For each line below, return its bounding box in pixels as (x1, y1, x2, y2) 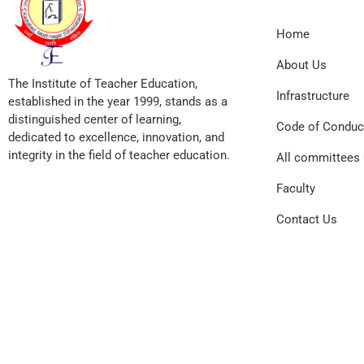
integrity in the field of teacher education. (8, 148, 230, 163)
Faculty (276, 180, 315, 196)
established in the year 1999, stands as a (8, 94, 227, 110)
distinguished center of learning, (8, 112, 181, 128)
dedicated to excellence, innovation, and (8, 130, 224, 145)
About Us (276, 57, 327, 72)
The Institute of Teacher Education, (8, 76, 197, 92)
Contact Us (276, 211, 337, 227)
